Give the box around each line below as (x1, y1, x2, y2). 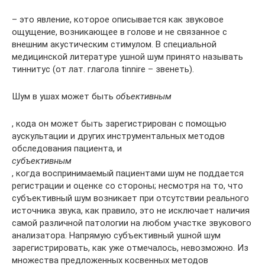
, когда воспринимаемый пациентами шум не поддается (12, 168, 244, 179)
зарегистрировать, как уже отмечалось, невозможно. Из (12, 243, 248, 253)
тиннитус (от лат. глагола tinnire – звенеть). (12, 64, 194, 75)
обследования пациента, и (12, 143, 122, 154)
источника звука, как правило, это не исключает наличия (12, 205, 250, 216)
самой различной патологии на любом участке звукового (12, 218, 251, 228)
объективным (116, 91, 172, 102)
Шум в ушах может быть (12, 91, 116, 102)
